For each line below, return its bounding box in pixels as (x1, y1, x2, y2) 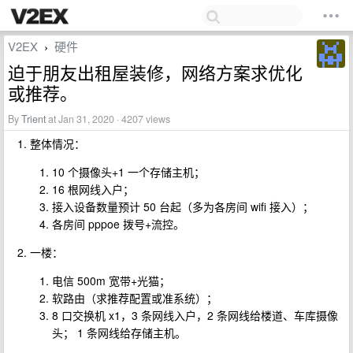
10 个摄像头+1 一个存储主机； (52, 164, 205, 180)
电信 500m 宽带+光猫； (52, 273, 170, 288)
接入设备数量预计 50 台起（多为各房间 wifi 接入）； (52, 199, 314, 214)
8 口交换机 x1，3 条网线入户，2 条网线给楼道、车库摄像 (52, 307, 338, 323)
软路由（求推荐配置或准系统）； (52, 290, 217, 306)
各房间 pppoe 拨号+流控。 (52, 216, 184, 232)
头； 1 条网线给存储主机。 (52, 325, 186, 340)
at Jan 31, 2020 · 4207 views (46, 112, 170, 126)
